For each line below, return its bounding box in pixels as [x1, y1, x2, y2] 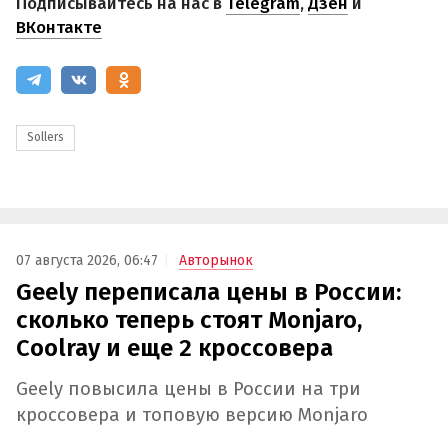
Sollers [27, 130, 64, 145]
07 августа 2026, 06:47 [16, 252, 158, 270]
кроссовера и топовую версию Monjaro [16, 403, 368, 426]
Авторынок [179, 252, 253, 270]
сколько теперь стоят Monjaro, [16, 306, 362, 335]
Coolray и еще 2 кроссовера [16, 334, 333, 363]
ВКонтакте [16, 17, 102, 39]
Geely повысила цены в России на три [16, 377, 361, 400]
